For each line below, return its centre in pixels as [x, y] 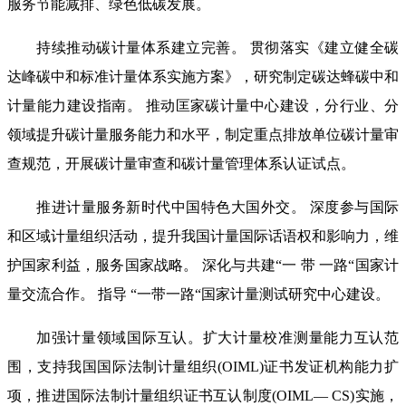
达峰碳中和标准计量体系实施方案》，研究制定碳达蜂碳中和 [203, 76]
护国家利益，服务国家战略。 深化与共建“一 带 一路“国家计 [203, 265]
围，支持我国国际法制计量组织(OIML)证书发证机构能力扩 [203, 366]
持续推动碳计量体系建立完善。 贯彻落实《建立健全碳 [217, 47]
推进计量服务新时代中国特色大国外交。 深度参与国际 [217, 207]
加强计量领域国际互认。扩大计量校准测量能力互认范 [217, 337]
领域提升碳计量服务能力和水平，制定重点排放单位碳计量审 [203, 134]
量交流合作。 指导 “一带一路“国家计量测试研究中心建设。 [198, 294]
